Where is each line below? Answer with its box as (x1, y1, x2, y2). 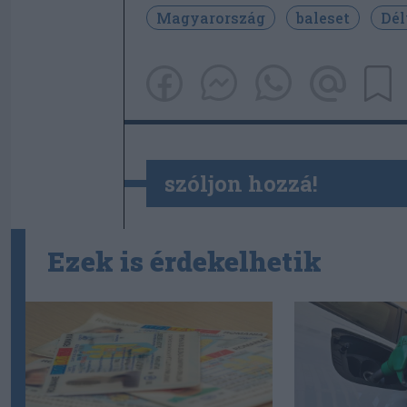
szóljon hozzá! (164, 169, 318, 199)
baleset (296, 8, 350, 27)
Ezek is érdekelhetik (47, 243, 322, 280)
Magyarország (156, 8, 265, 27)
